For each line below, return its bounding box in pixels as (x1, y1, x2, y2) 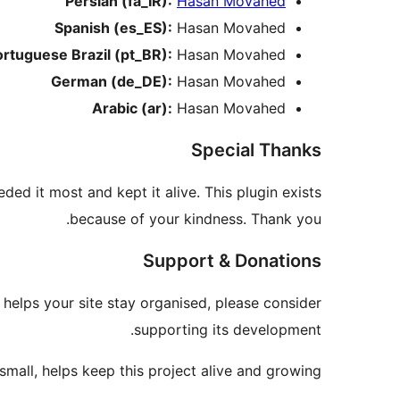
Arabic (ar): (92, 99, 172, 118)
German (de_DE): (51, 72, 172, 91)
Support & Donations (143, 250, 321, 272)
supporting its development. (134, 321, 321, 339)
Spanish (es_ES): (54, 19, 172, 37)
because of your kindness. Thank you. (70, 210, 321, 229)
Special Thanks (191, 139, 321, 162)
